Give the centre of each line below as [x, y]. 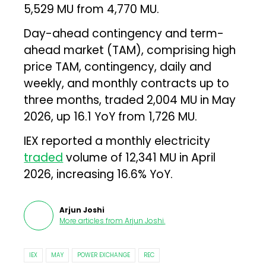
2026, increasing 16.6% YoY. [99, 174]
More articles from [91, 220]
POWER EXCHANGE [104, 255]
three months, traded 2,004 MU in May [130, 100]
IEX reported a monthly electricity [117, 141]
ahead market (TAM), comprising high [130, 50]
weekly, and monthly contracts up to [127, 83]
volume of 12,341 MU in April [140, 157]
